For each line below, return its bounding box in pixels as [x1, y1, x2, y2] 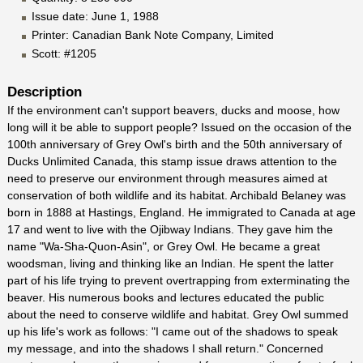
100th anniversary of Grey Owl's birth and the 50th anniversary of [6, 137, 342, 151]
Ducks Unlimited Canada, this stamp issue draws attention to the [6, 154, 337, 168]
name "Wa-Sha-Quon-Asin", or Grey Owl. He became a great [6, 239, 320, 253]
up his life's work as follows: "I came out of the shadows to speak [6, 324, 338, 338]
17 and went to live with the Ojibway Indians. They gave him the [6, 222, 333, 236]
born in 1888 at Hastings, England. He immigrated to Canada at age [6, 205, 356, 219]
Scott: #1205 [31, 46, 96, 60]
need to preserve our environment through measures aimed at [6, 171, 327, 185]
